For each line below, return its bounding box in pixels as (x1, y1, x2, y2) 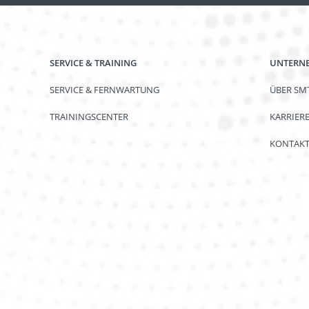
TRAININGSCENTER (50, 110, 129, 123)
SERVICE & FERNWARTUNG (50, 83, 160, 96)
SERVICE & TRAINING (50, 56, 137, 69)
